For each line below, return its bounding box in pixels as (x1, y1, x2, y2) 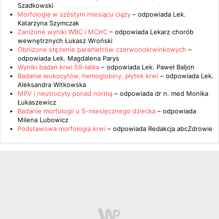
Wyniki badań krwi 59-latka (18, 63, 99, 71)
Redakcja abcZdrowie (148, 125, 213, 132)
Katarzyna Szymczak (18, 19, 79, 27)
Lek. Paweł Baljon (142, 63, 195, 71)
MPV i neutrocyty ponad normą (18, 89, 112, 97)
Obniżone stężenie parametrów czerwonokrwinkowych (18, 45, 186, 53)
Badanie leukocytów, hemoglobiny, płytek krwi (18, 72, 158, 80)
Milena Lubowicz (18, 116, 68, 124)
